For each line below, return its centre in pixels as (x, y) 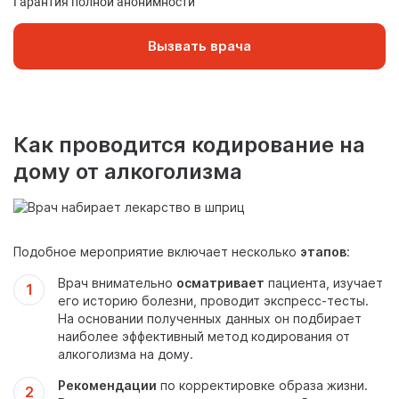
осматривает (220, 283)
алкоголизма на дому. (126, 354)
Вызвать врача (199, 46)
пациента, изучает (324, 283)
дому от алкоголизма (128, 171)
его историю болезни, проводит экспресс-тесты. (213, 301)
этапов (323, 252)
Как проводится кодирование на (189, 145)
